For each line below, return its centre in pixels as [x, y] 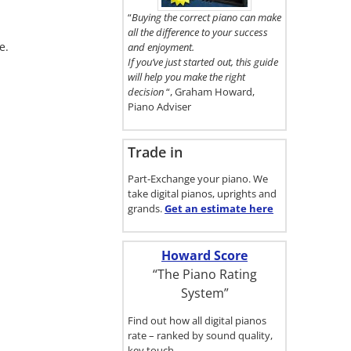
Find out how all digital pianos [197, 320]
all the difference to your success [198, 32]
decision [147, 92]
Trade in [155, 152]
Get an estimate [206, 208]
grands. [146, 208]
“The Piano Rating [204, 274]
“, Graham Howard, [210, 92]
